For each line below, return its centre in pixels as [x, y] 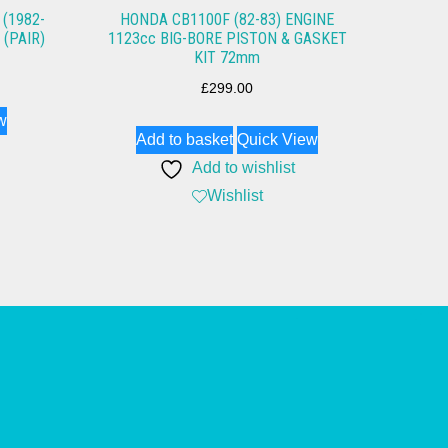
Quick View [278, 140]
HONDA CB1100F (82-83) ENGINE [227, 20]
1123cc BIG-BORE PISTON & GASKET [227, 39]
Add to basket [185, 140]
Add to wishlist [244, 168]
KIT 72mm [227, 58]
